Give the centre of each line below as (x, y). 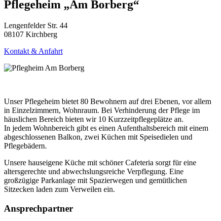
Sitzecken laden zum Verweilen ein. (59, 189)
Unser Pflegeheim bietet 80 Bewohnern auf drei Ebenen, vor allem (108, 101)
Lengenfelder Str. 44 (36, 25)
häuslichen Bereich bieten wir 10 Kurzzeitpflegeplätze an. (94, 119)
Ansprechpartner (38, 208)
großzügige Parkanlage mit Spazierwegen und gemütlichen (95, 180)
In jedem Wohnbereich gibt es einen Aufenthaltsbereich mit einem (106, 128)
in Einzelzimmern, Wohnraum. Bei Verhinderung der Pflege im (102, 110)
